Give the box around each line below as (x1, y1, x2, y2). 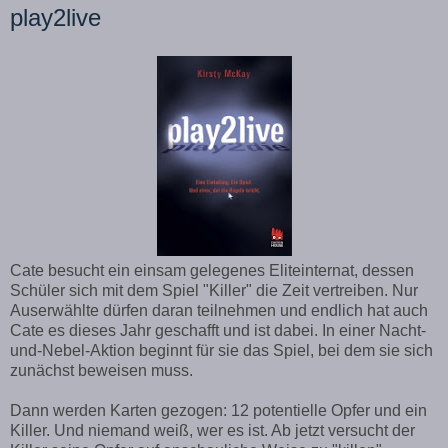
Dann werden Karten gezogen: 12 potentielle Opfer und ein (10, 401, 427, 419)
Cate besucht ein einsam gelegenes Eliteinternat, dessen (10, 261, 414, 279)
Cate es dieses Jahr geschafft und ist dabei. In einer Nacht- (10, 321, 426, 339)
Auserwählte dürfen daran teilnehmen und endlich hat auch (10, 301, 428, 319)
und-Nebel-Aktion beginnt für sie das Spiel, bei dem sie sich (10, 341, 433, 359)
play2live (10, 3, 101, 31)
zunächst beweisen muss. (10, 361, 193, 379)
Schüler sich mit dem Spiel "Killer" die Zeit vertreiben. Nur (10, 281, 418, 299)
